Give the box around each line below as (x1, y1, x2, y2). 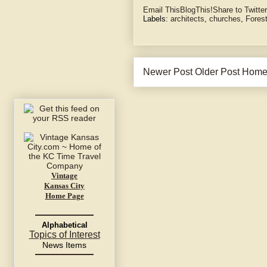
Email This (143, 5, 180, 15)
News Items (42, 240, 86, 250)
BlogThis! (180, 5, 213, 15)
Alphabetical (41, 221, 88, 230)
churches (209, 14, 241, 24)
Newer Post (143, 67, 193, 77)
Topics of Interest (29, 229, 100, 240)
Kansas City (44, 181, 85, 191)
